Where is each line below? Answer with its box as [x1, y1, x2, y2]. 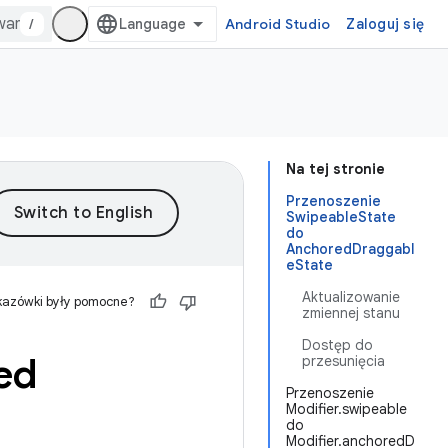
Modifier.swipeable [286, 400, 407, 418]
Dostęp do [302, 336, 373, 354]
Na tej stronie [286, 160, 385, 178]
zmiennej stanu [302, 304, 400, 322]
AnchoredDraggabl [286, 240, 415, 258]
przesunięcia [302, 352, 385, 370]
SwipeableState [286, 208, 396, 226]
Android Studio [224, 15, 331, 33]
